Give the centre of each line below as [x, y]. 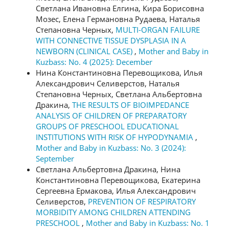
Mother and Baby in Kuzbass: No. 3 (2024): [111, 147]
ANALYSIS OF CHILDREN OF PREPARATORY [111, 115]
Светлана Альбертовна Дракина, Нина [108, 169]
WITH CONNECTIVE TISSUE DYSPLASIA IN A [111, 40]
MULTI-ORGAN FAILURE [158, 29]
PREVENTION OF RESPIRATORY [142, 201]
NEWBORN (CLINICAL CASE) [85, 51]
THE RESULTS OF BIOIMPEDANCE [131, 105]
